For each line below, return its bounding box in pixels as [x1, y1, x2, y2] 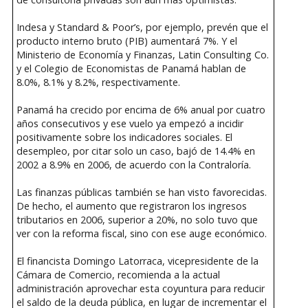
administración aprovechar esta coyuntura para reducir [16, 282, 265, 296]
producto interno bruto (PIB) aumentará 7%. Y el [16, 34, 237, 48]
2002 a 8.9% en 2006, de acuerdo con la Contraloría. [16, 158, 251, 172]
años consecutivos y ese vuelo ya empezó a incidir [16, 117, 243, 131]
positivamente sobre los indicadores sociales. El [16, 131, 232, 144]
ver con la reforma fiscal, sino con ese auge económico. [16, 227, 267, 241]
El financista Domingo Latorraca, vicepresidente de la [16, 254, 258, 268]
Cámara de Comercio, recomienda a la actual [16, 268, 220, 282]
